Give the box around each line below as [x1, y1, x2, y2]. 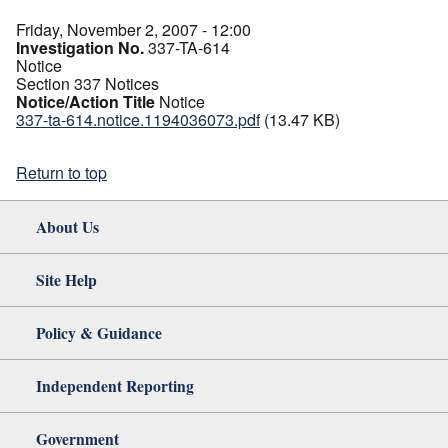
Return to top [16, 160, 107, 184]
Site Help [36, 267, 97, 291]
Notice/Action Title [16, 89, 155, 113]
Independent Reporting [36, 373, 194, 397]
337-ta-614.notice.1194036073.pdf [16, 107, 260, 131]
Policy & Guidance [36, 320, 162, 344]
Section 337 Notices [16, 71, 159, 95]
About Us [36, 214, 99, 238]
